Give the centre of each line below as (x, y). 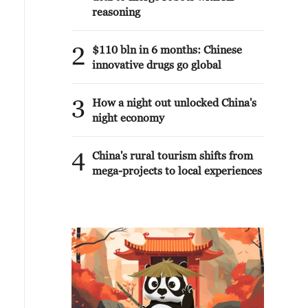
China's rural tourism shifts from (173, 155)
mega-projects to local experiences (177, 170)
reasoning (116, 12)
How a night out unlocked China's (174, 102)
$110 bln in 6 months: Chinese (167, 49)
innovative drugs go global (157, 65)
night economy (128, 118)
